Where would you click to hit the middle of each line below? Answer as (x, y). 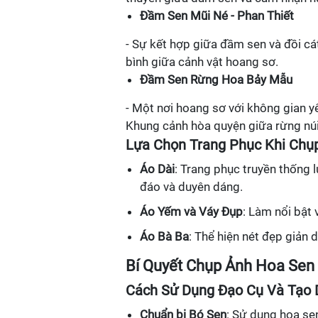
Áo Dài (157, 169)
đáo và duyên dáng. (191, 186)
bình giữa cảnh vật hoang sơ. (202, 61)
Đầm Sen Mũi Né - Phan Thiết (217, 15)
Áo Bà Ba (164, 236)
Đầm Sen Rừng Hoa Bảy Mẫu (216, 79)
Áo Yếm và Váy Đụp (191, 211)
